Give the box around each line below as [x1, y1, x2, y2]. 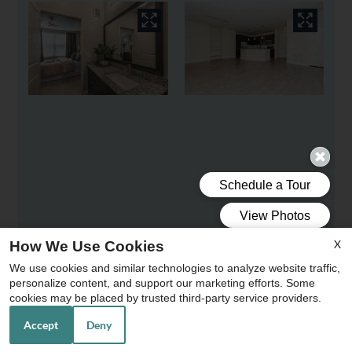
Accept [24, 318, 58, 332]
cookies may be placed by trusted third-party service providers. [9, 291, 321, 304]
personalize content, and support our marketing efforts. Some [9, 277, 315, 289]
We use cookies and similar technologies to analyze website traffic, [9, 262, 340, 274]
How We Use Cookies [9, 238, 164, 255]
